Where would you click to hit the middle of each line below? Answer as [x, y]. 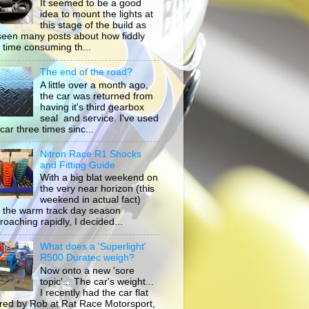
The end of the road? [87, 72]
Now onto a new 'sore [88, 270]
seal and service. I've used [100, 118]
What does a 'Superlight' [93, 247]
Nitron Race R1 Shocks [91, 154]
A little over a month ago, [94, 85]
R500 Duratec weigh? [88, 258]
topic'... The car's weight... [97, 281]
